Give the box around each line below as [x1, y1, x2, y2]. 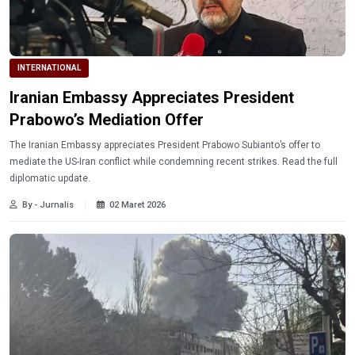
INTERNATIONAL [17, 63, 81, 72]
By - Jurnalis [22, 199, 74, 210]
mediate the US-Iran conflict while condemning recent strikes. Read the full [10, 155, 338, 167]
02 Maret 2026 [109, 199, 166, 210]
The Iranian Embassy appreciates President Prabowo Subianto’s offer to [10, 139, 320, 151]
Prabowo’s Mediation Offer [10, 109, 204, 129]
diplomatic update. [10, 172, 90, 184]
